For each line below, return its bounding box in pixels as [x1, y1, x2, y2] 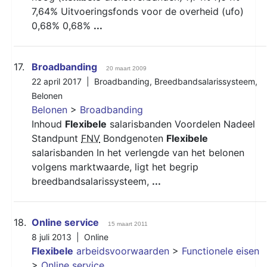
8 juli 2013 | [32, 231, 84, 242]
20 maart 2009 [106, 64, 147, 72]
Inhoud [32, 117, 65, 130]
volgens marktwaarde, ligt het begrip [32, 160, 198, 173]
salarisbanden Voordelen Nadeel [107, 117, 255, 130]
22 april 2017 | [32, 76, 94, 86]
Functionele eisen [182, 244, 259, 257]
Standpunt [32, 132, 81, 144]
